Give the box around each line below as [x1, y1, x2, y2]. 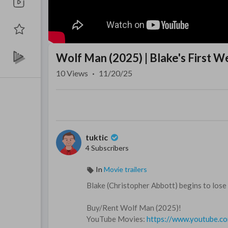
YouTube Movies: [87, 214, 147, 224]
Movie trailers [104, 165, 147, 174]
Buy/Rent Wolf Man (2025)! [87, 203, 181, 213]
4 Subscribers [85, 144, 129, 153]
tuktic [85, 132, 109, 142]
